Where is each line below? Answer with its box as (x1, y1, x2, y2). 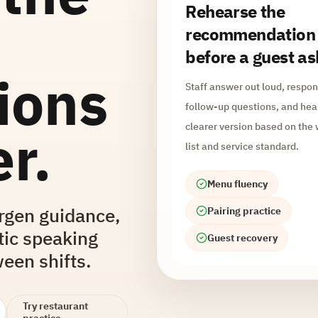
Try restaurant (23, 299, 89, 312)
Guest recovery (207, 231, 278, 244)
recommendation (185, 22, 316, 45)
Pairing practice (207, 204, 282, 217)
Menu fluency (207, 177, 268, 190)
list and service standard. (185, 139, 300, 153)
